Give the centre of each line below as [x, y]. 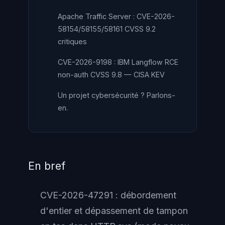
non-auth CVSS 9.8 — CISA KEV [111, 75]
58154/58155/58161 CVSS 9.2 [107, 29]
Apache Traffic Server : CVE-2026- [116, 16]
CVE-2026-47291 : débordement [108, 195]
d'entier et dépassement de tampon [114, 211]
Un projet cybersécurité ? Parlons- [117, 95]
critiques [72, 41]
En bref [47, 166]
